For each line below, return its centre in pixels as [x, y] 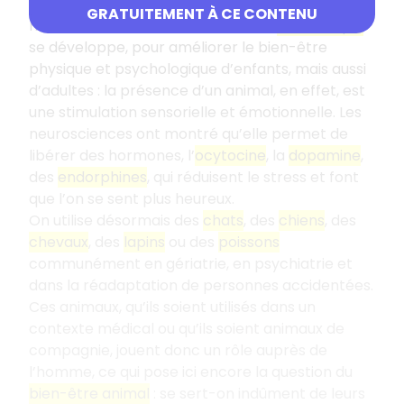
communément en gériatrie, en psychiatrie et [191, 264]
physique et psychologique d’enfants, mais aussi [197, 69]
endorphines [102, 178]
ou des [192, 243]
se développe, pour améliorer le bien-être [178, 48]
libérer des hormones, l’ [112, 156]
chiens [302, 221]
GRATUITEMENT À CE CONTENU [202, 14]
